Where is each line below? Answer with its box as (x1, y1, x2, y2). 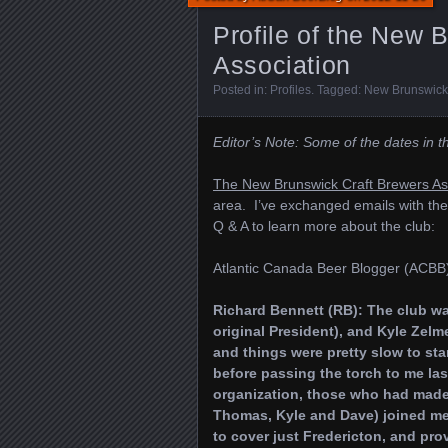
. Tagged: (311, 83, 364, 97)
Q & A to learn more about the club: (213, 218, 435, 234)
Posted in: (213, 83, 270, 97)
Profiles (270, 83, 311, 97)
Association (213, 51, 351, 79)
